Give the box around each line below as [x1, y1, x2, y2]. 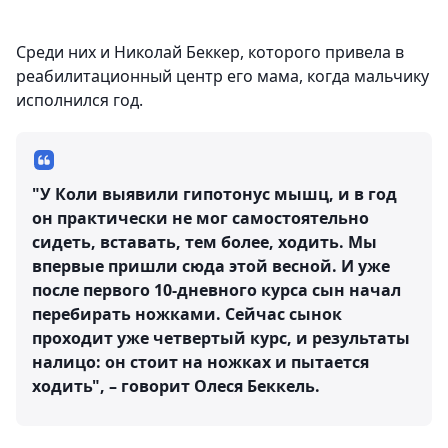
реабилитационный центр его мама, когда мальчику [16, 65, 429, 87]
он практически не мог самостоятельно [32, 207, 369, 229]
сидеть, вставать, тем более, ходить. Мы [32, 231, 377, 253]
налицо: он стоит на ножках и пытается [32, 351, 369, 373]
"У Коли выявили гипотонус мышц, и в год [32, 183, 397, 205]
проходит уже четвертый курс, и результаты [32, 327, 410, 349]
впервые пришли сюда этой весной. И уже [32, 255, 390, 277]
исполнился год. [16, 89, 143, 111]
